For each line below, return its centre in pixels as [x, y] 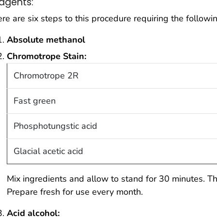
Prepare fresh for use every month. [75, 192]
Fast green [34, 101]
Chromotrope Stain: [46, 56]
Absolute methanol [46, 40]
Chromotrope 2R [46, 75]
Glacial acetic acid [48, 151]
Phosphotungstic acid [55, 126]
